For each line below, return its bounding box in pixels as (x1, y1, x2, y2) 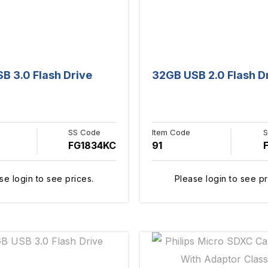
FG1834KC (68, 139, 116, 151)
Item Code (152, 127, 190, 137)
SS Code (68, 127, 100, 137)
